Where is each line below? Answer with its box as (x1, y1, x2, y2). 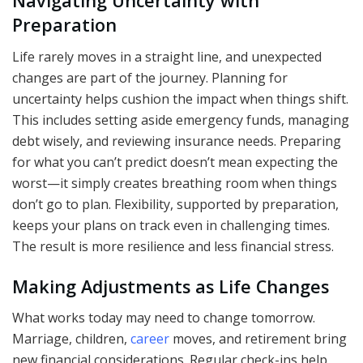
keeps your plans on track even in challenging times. (12, 216, 330, 234)
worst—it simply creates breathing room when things (12, 173, 337, 192)
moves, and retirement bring (169, 330, 347, 348)
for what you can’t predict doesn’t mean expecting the (12, 152, 338, 171)
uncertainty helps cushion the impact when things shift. (12, 89, 348, 108)
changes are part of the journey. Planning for (12, 68, 288, 87)
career (130, 330, 169, 348)
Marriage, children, (12, 330, 130, 348)
